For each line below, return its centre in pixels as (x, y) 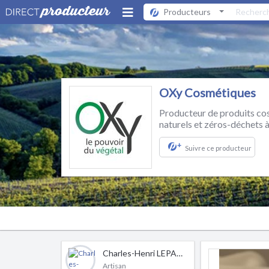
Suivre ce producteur (218, 148)
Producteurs (187, 11)
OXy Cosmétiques (207, 92)
